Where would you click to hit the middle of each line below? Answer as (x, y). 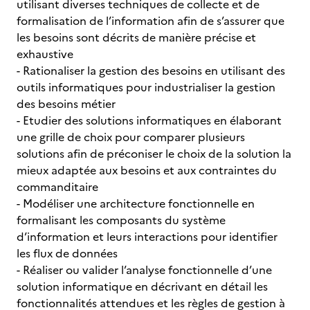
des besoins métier (67, 104)
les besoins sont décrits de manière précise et (136, 37)
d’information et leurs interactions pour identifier (147, 237)
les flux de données (69, 253)
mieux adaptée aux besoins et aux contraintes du (147, 170)
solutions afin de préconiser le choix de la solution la (154, 154)
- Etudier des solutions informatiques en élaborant (149, 120)
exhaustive (46, 54)
